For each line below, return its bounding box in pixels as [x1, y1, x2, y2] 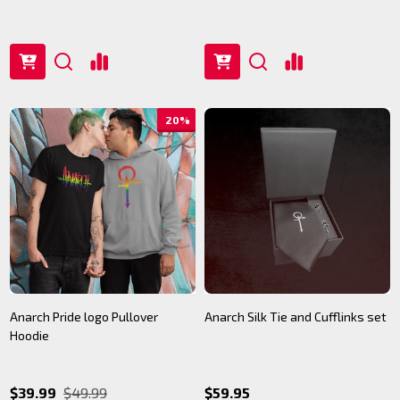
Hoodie [10, 328, 49, 343]
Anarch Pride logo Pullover [10, 309, 158, 324]
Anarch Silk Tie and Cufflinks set [204, 309, 387, 324]
